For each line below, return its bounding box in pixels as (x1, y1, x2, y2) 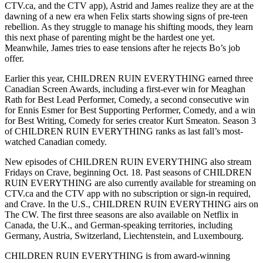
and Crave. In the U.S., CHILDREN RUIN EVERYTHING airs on (5, 199, 258, 210)
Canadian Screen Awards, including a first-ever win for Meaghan (5, 84, 245, 95)
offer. (5, 53, 24, 64)
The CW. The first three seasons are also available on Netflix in (5, 210, 238, 220)
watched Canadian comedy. (5, 137, 107, 147)
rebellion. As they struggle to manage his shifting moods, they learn (5, 22, 253, 32)
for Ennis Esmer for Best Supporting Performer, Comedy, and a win (5, 105, 255, 116)
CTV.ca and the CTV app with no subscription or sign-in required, (5, 188, 251, 199)
